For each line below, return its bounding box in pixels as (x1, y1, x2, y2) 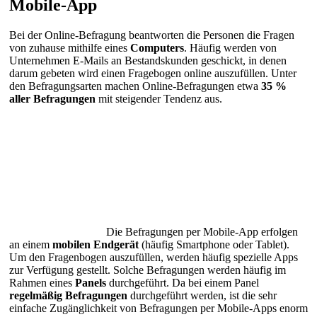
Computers (130, 42, 184, 54)
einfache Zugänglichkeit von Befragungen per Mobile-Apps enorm (9, 302, 308, 315)
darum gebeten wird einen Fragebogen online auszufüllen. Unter (9, 67, 296, 80)
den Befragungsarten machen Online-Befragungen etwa (9, 80, 261, 93)
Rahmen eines (9, 277, 75, 289)
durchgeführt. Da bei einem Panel (106, 277, 259, 289)
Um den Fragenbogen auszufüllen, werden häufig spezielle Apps (9, 251, 298, 264)
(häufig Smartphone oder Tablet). (139, 238, 289, 251)
